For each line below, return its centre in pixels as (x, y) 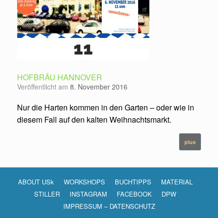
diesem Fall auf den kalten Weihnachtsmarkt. (94, 119)
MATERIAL (177, 182)
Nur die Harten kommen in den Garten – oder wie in (106, 107)
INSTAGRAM (88, 194)
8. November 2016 (99, 86)
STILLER (47, 194)
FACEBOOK (134, 194)
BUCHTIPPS (133, 182)
